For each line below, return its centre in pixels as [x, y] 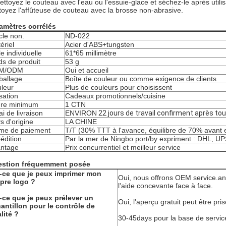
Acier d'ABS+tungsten [100, 44]
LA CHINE [81, 122]
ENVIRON [81, 113]
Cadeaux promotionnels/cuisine [115, 96]
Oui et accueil [87, 70]
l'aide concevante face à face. [165, 186]
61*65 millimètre [91, 53]
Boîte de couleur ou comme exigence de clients [141, 79]
